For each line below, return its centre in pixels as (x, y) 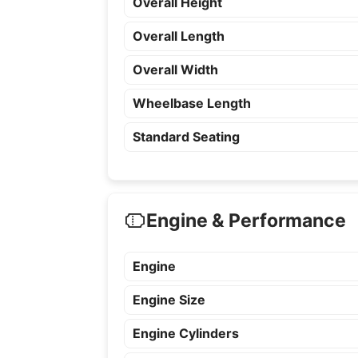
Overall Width (176, 70)
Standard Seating (187, 137)
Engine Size (169, 300)
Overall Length (179, 36)
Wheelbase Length (192, 103)
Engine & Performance (247, 221)
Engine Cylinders (186, 333)
